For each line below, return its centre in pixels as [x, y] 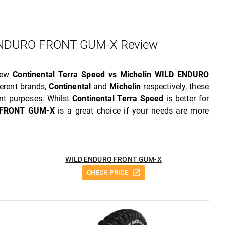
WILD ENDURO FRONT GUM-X [114, 159]
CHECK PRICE [107, 173]
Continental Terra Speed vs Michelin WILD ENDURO [111, 75]
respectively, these [175, 87]
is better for [186, 99]
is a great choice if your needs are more [132, 111]
